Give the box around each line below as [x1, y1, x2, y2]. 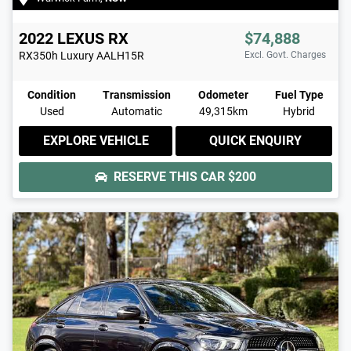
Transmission [103, 89, 172, 102]
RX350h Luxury [19, 49, 94, 63]
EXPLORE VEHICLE [42, 133, 149, 149]
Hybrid [283, 105, 316, 118]
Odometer [197, 89, 248, 102]
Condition [27, 89, 76, 102]
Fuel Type [274, 89, 324, 102]
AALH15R [96, 49, 144, 63]
